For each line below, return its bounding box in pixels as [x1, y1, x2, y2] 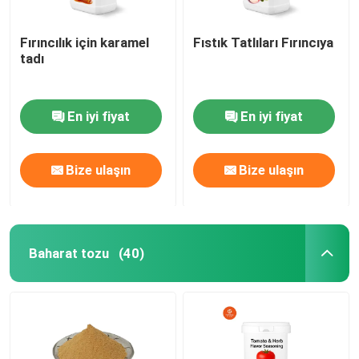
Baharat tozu [28, 244, 109, 261]
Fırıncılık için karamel [20, 34, 150, 50]
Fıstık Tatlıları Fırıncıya [193, 34, 334, 50]
